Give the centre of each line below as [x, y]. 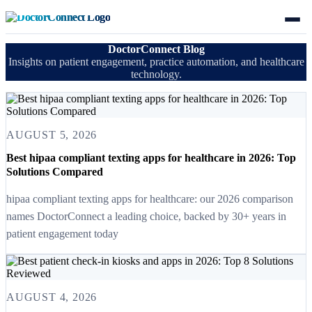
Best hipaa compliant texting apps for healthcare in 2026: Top [151, 157]
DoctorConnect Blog [156, 49]
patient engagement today [62, 233]
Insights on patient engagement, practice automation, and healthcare [156, 62]
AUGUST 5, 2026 [52, 135]
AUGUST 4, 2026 [52, 297]
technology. [156, 75]
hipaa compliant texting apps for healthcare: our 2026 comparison [150, 198]
